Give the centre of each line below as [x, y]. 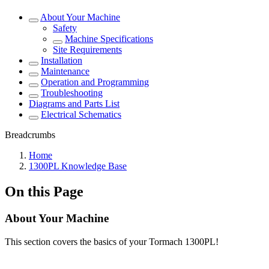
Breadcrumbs [30, 135]
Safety [65, 28]
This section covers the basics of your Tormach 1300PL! [112, 241]
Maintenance [65, 71]
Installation [62, 60]
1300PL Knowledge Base [78, 166]
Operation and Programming [95, 82]
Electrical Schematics [81, 114]
